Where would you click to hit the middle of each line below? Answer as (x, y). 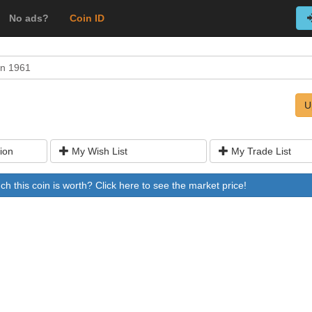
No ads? (29, 18)
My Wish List (98, 151)
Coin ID (87, 18)
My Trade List (259, 151)
